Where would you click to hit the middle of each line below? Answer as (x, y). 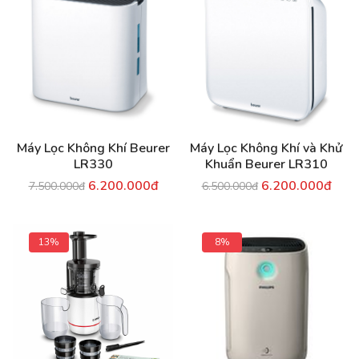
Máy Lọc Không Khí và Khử (266, 148)
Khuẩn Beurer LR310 (266, 164)
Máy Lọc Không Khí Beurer (93, 148)
